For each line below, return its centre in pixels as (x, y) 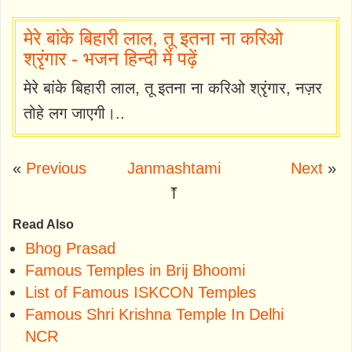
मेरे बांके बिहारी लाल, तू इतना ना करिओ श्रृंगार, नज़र (173, 88)
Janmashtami (174, 168)
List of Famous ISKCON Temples (141, 292)
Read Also (43, 224)
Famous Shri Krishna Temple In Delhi (154, 314)
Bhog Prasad (70, 248)
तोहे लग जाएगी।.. (74, 113)
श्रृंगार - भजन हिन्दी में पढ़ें (110, 58)
